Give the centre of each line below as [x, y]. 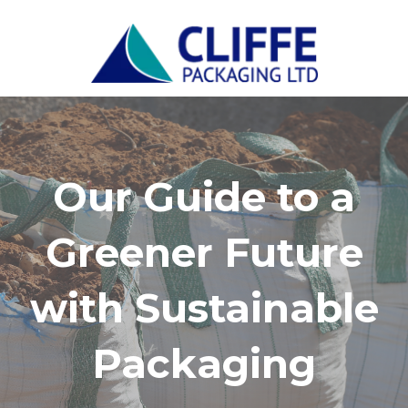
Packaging [204, 363]
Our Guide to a [204, 196]
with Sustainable [204, 307]
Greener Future [204, 252]
